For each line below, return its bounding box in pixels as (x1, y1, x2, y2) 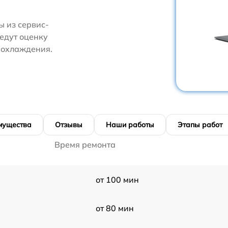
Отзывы (55, 120, 82, 129)
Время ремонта (54, 139, 116, 150)
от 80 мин (95, 203, 134, 213)
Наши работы (106, 120, 154, 129)
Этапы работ (178, 120, 222, 129)
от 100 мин (95, 174, 139, 185)
